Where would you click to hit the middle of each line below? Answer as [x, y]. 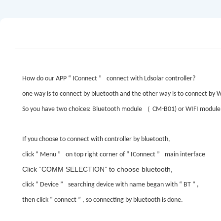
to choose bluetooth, [141, 169]
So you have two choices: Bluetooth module [83, 110]
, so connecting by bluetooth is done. [133, 200]
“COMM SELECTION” [74, 169]
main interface [184, 155]
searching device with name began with [123, 185]
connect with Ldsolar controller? [150, 79]
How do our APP [45, 79]
